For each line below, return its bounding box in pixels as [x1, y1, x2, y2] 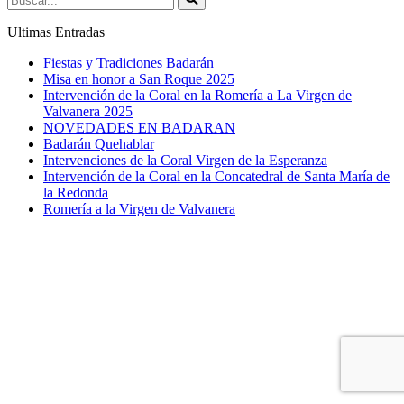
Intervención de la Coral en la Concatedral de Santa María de [43, 168, 390, 184]
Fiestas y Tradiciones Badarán [43, 54, 214, 70]
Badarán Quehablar [43, 135, 154, 151]
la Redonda [43, 184, 108, 200]
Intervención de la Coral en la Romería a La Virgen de [43, 87, 352, 103]
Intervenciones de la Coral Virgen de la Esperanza [43, 151, 327, 168]
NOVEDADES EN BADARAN [43, 119, 235, 135]
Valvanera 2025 [43, 103, 133, 119]
